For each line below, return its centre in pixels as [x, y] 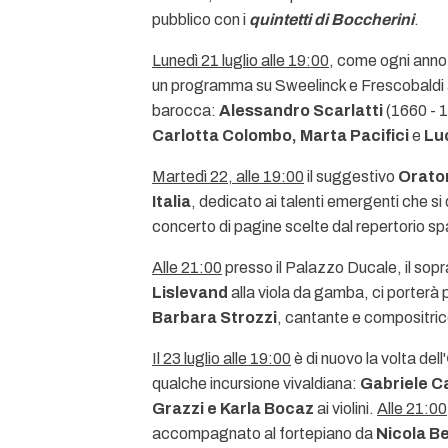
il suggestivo [351, 176]
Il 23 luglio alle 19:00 [221, 358]
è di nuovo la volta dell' [368, 358]
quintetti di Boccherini [331, 19]
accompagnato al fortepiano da [264, 433]
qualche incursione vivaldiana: [256, 383]
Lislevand [190, 292]
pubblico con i [200, 19]
